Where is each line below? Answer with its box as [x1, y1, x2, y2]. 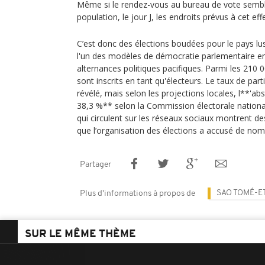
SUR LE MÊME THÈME [25, 229, 136, 240]
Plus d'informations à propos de [80, 189, 195, 198]
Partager [80, 160, 111, 169]
